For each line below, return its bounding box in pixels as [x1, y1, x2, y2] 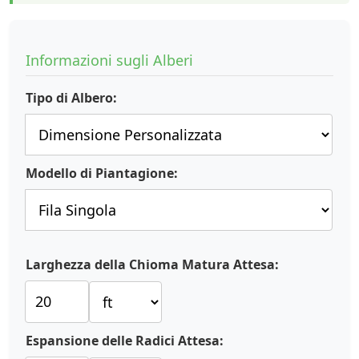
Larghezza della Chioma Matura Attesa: [26, 256, 279, 273]
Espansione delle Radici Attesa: [26, 332, 224, 349]
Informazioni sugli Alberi [26, 50, 193, 70]
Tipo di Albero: [26, 89, 117, 107]
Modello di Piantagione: [26, 164, 178, 182]
